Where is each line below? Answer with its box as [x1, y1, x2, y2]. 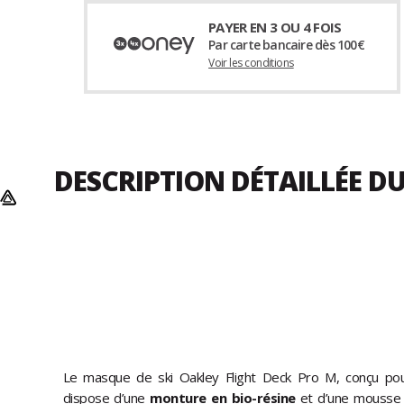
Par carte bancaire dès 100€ [208, 36, 364, 54]
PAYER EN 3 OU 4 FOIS [208, 18, 342, 37]
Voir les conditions [208, 55, 294, 71]
